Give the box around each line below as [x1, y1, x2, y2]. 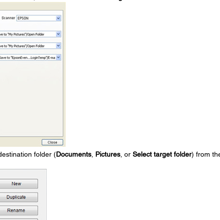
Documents [55, 150, 91, 159]
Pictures [95, 150, 120, 159]
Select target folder [132, 150, 192, 159]
